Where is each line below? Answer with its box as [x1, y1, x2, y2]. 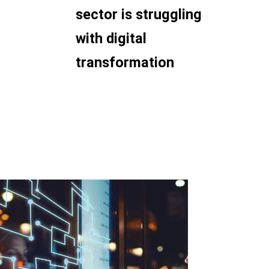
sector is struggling [76, 6, 202, 23]
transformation [76, 54, 174, 71]
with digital [76, 30, 147, 47]
